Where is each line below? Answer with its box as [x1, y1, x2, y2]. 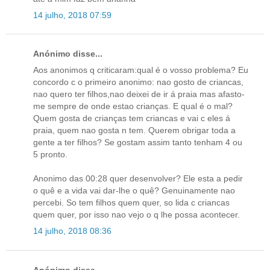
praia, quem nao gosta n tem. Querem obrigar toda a [33, 125, 236, 136]
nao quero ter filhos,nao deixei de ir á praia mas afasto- [33, 89, 245, 99]
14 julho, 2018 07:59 [33, 10, 111, 20]
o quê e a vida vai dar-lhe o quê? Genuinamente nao [33, 186, 235, 196]
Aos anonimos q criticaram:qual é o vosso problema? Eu [33, 65, 248, 75]
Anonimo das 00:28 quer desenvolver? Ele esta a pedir [33, 174, 243, 184]
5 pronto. [33, 149, 67, 160]
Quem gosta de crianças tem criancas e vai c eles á [33, 113, 230, 124]
